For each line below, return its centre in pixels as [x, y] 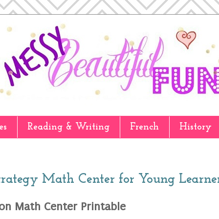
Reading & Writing [68, 127]
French [144, 127]
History [196, 127]
